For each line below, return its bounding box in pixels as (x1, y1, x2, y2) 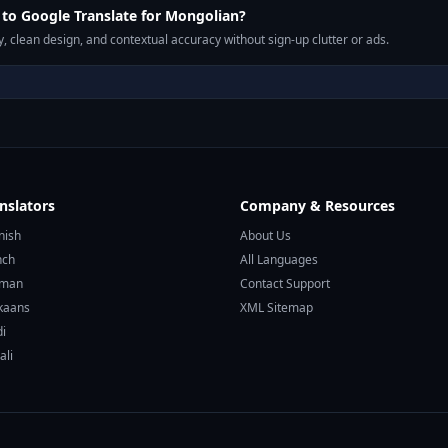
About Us (240, 227, 291, 244)
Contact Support (240, 275, 330, 292)
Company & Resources (240, 196, 395, 215)
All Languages (240, 251, 318, 268)
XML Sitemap (240, 299, 313, 316)
